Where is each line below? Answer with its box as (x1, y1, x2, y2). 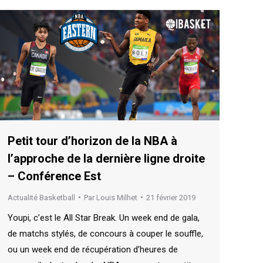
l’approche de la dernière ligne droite (8, 151, 205, 166)
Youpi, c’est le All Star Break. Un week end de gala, (8, 212, 200, 223)
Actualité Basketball (8, 193, 75, 202)
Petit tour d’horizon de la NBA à (8, 133, 177, 148)
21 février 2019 (146, 193, 195, 202)
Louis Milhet (96, 193, 137, 202)
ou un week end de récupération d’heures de (8, 244, 178, 255)
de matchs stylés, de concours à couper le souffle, (8, 228, 203, 239)
